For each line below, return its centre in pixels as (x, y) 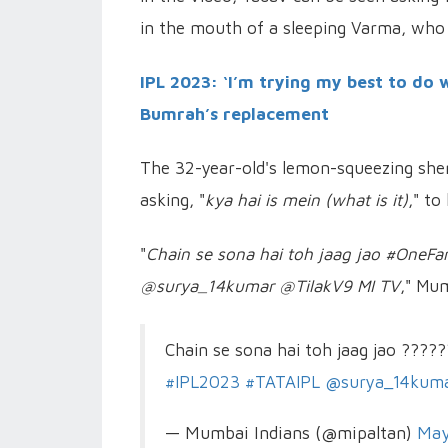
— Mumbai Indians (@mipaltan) (291, 432)
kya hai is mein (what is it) (306, 199)
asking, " (172, 199)
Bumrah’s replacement (234, 113)
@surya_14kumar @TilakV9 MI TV (270, 285)
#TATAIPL (282, 381)
